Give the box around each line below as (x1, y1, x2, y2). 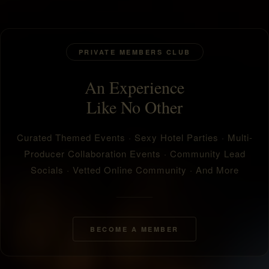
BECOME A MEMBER (90, 225, 179, 234)
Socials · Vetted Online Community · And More (30, 163, 239, 177)
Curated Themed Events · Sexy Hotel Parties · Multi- (16, 131, 253, 144)
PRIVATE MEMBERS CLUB (78, 47, 191, 57)
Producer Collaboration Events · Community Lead (23, 147, 246, 160)
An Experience (85, 76, 184, 99)
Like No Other (86, 95, 183, 119)
